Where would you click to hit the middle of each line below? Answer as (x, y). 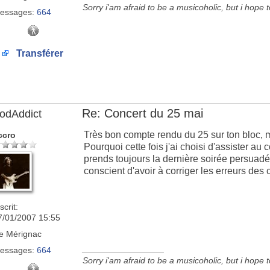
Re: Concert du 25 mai (143, 113)
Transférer (39, 53)
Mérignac (23, 234)
